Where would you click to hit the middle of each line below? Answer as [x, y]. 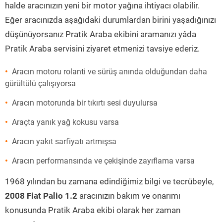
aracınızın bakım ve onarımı [129, 196]
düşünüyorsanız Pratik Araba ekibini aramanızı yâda [101, 34]
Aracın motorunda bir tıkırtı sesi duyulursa [85, 103]
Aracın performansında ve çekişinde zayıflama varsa [103, 161]
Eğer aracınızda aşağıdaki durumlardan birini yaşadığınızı [111, 20]
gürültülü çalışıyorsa [40, 83]
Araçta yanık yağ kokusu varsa [65, 122]
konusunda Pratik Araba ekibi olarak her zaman [93, 210]
